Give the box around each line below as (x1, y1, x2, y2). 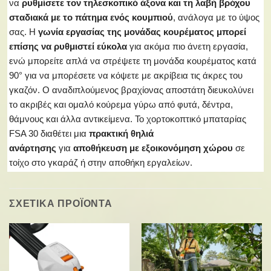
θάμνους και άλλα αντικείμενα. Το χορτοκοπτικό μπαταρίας (9, 114, 246, 124)
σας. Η (9, 27, 36, 37)
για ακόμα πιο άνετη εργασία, (129, 41, 248, 51)
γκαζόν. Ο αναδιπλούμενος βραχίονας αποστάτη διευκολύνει (9, 85, 253, 95)
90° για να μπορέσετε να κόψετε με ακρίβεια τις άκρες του (9, 70, 243, 80)
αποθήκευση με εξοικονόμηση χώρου (73, 143, 233, 153)
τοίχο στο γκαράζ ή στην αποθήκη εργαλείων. (9, 157, 192, 168)
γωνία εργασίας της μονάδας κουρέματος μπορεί (38, 27, 246, 37)
